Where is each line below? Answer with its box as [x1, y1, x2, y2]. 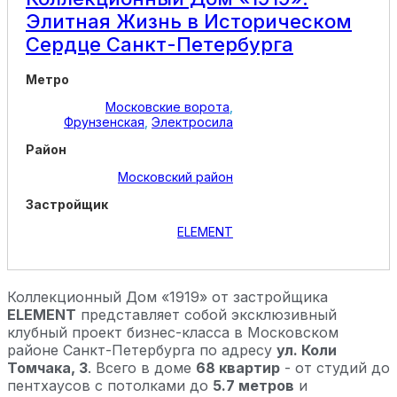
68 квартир [196, 359, 280, 378]
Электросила [152, 114, 233, 130]
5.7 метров [213, 377, 294, 395]
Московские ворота [105, 99, 230, 115]
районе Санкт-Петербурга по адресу [7, 341, 276, 360]
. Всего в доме [88, 359, 196, 378]
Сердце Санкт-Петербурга [26, 33, 293, 57]
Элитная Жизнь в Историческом [26, 10, 352, 34]
